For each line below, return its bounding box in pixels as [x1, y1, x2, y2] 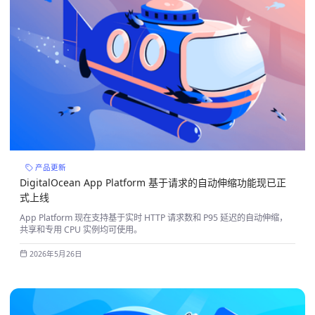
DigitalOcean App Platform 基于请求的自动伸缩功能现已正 [20, 175, 286, 189]
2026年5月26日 [30, 248, 82, 259]
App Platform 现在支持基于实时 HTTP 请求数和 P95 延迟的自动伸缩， [20, 212, 288, 224]
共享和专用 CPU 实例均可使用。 [20, 224, 142, 236]
